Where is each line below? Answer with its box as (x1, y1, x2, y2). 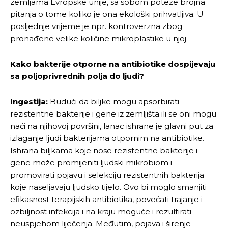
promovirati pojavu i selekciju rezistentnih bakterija (10, 170, 204, 180)
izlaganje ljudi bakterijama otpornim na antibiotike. (10, 133, 204, 144)
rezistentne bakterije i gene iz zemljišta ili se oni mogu (10, 109, 216, 119)
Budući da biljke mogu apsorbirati (50, 97, 179, 107)
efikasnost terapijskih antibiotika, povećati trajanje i (10, 194, 203, 205)
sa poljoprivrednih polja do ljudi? (10, 71, 144, 81)
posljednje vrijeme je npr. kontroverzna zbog (10, 21, 182, 32)
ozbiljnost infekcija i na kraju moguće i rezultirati (10, 207, 191, 217)
